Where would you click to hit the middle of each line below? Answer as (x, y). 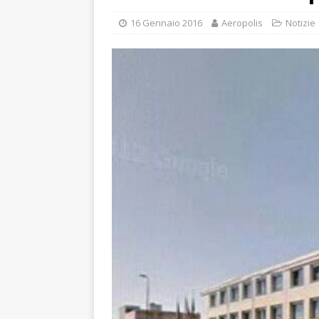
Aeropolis (242, 23)
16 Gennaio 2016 (166, 23)
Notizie (300, 23)
